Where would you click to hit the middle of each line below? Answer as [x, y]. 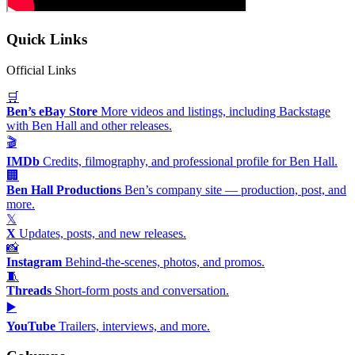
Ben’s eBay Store [52, 111]
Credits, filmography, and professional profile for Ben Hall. [190, 161]
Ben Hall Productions [64, 189]
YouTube [31, 326]
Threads [29, 290]
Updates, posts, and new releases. [103, 233]
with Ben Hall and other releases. [89, 125]
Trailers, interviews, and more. [134, 326]
